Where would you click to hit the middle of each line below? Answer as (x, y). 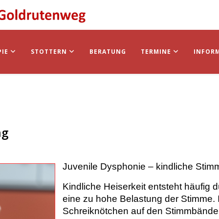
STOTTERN (49, 52)
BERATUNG (108, 52)
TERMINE (157, 52)
